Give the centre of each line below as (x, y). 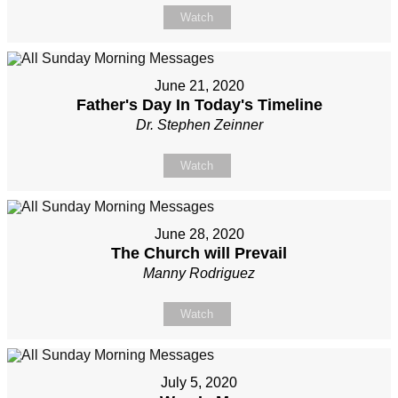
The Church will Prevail (199, 254)
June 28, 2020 (199, 235)
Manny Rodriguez (199, 274)
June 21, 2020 (199, 86)
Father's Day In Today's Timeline (199, 105)
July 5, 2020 (199, 383)
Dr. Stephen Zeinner (199, 125)
